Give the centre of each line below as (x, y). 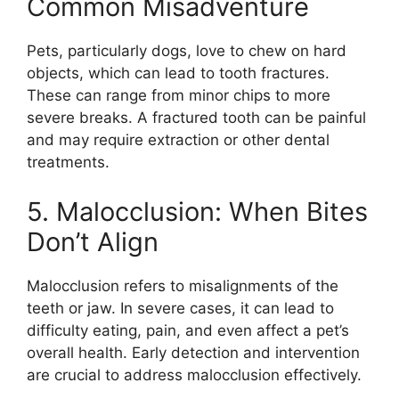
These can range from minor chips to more (179, 95)
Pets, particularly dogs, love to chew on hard (187, 51)
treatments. (68, 162)
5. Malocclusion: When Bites (197, 211)
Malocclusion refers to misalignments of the (183, 285)
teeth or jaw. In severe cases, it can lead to (180, 308)
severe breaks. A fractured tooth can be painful (196, 118)
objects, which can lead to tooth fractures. (178, 73)
